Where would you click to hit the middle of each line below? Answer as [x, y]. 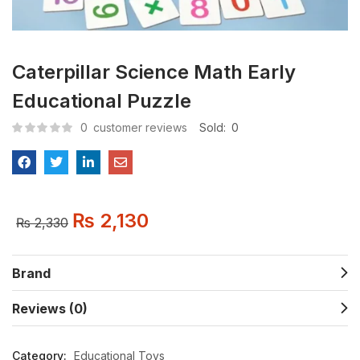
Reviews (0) [50, 309]
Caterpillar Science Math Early [154, 72]
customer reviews [139, 127]
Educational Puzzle [102, 101]
